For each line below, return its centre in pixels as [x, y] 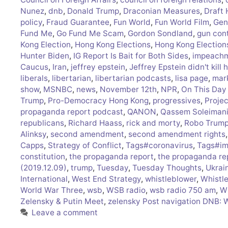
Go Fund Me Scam [90, 34]
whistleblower [171, 179]
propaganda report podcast [72, 112]
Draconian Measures [162, 11]
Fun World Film [182, 22]
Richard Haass [95, 123]
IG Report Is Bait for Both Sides [131, 56]
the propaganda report [111, 157]
